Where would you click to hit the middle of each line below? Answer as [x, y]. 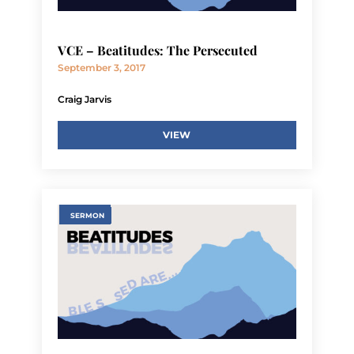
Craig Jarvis [84, 100]
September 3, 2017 [101, 68]
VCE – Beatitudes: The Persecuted [157, 51]
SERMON [87, 216]
